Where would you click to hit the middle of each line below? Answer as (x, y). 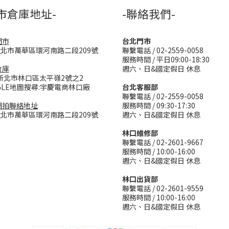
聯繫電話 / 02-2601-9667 (163, 142)
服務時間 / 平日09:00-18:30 (166, 59)
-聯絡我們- (149, 14)
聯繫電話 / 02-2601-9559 (163, 188)
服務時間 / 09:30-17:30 (159, 105)
